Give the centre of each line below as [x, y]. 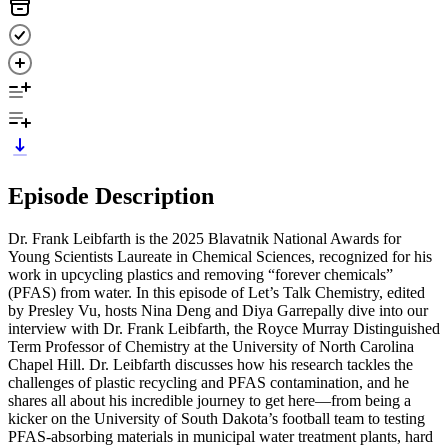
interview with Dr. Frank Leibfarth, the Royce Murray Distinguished [224, 328]
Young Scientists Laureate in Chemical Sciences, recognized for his [220, 256]
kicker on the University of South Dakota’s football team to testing [216, 418]
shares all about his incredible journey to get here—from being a [209, 400]
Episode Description [111, 195]
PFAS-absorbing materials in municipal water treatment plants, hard [220, 436]
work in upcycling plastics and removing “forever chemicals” [200, 274]
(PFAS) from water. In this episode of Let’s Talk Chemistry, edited [216, 292]
